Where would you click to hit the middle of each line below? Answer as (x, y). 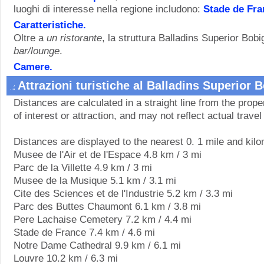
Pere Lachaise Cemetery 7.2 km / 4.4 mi (103, 219)
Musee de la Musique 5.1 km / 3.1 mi (95, 180)
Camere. (33, 67)
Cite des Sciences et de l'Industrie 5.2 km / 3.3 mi (123, 193)
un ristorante (74, 38)
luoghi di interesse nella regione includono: (108, 9)
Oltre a (30, 38)
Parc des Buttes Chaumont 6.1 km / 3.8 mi (107, 206)
